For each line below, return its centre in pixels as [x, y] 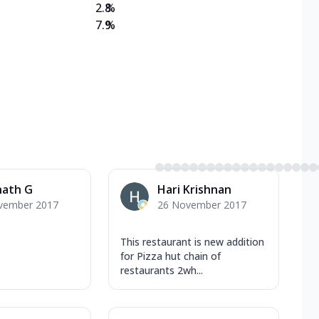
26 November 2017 [202, 204]
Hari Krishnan [194, 189]
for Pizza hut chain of [171, 256]
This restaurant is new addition [192, 241]
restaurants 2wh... [162, 270]
